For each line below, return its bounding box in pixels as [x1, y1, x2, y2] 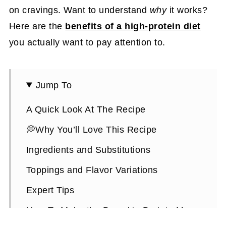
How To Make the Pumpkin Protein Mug [26, 205, 195, 215]
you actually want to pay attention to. [9, 37, 165, 47]
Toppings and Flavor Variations [26, 164, 158, 175]
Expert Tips [26, 185, 75, 195]
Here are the [9, 21, 66, 31]
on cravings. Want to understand [9, 5, 150, 15]
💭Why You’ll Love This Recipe [26, 124, 157, 135]
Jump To [35, 80, 72, 90]
